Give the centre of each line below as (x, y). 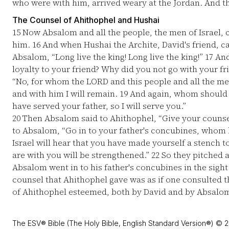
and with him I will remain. (66, 94)
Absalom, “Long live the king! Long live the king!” (109, 57)
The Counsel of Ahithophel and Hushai (86, 20)
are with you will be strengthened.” (82, 155)
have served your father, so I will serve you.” (99, 106)
